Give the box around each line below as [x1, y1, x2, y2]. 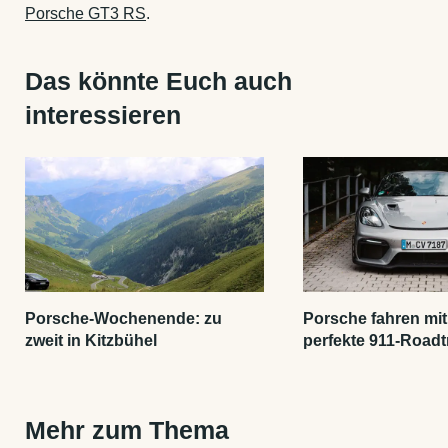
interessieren [25, 101, 181, 130]
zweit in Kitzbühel [25, 331, 157, 349]
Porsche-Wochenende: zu [25, 309, 222, 327]
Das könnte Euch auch [25, 67, 292, 96]
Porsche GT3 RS [25, 5, 146, 23]
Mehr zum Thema [25, 415, 229, 444]
